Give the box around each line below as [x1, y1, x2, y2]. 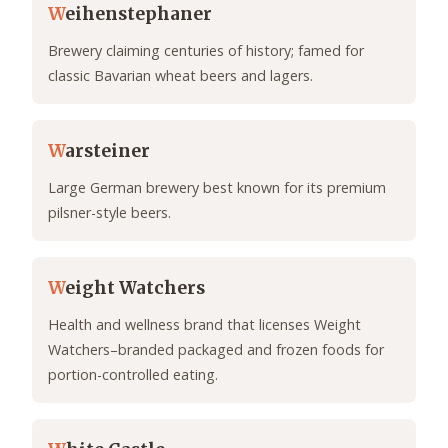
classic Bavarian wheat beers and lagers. [48, 66, 313, 86]
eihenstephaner [65, 3, 212, 26]
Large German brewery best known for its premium [48, 178, 386, 198]
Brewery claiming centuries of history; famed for [48, 41, 364, 61]
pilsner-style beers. [48, 203, 171, 223]
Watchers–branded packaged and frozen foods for [48, 340, 384, 360]
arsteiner [65, 140, 150, 163]
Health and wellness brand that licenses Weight [48, 315, 361, 335]
